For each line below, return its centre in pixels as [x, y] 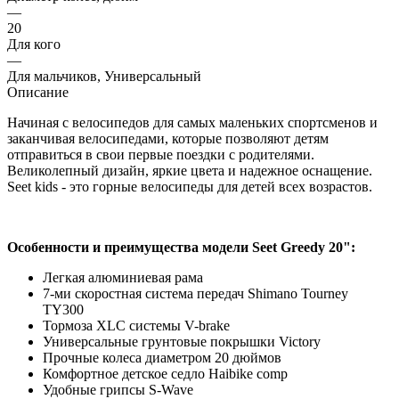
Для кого [34, 44]
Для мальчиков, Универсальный [104, 76]
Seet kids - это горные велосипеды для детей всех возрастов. [190, 186]
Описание [38, 92]
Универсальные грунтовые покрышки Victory [182, 341]
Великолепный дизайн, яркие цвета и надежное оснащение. [190, 170]
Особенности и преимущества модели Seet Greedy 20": [181, 247]
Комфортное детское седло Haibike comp [165, 373]
